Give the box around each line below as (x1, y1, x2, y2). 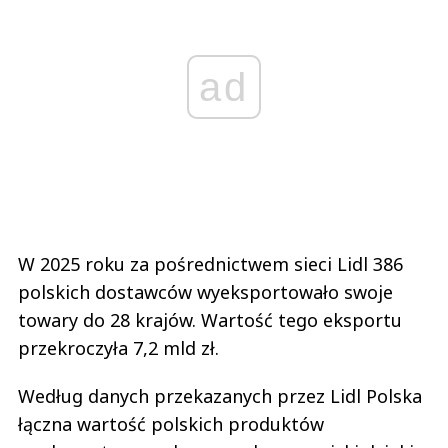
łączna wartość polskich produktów (18, 411, 324, 436)
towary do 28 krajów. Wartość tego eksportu (18, 307, 402, 332)
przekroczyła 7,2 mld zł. (18, 335, 219, 360)
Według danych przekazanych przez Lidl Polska (18, 383, 422, 408)
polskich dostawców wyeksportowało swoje (18, 279, 393, 304)
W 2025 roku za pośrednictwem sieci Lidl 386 (18, 251, 403, 276)
